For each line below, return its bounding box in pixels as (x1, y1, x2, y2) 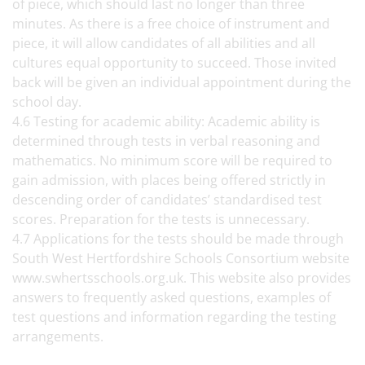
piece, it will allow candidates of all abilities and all (12, 34, 315, 52)
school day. (12, 93, 88, 111)
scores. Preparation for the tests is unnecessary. (12, 210, 316, 228)
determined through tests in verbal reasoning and (12, 132, 320, 150)
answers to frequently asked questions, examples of (12, 288, 331, 306)
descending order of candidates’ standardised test (12, 191, 322, 209)
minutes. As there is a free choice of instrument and (12, 15, 330, 33)
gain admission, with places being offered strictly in (12, 171, 326, 189)
